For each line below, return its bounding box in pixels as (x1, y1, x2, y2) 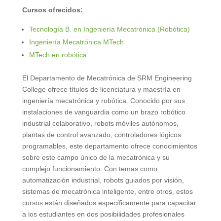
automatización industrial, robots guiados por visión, (22, 176, 184, 184)
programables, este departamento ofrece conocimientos (22, 142, 197, 150)
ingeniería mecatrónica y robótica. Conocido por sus (22, 96, 185, 105)
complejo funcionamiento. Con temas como (22, 164, 157, 173)
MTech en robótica (29, 50, 87, 59)
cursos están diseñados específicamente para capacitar (22, 198, 196, 207)
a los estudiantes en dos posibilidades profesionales (22, 210, 184, 218)
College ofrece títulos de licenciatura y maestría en (22, 85, 181, 93)
